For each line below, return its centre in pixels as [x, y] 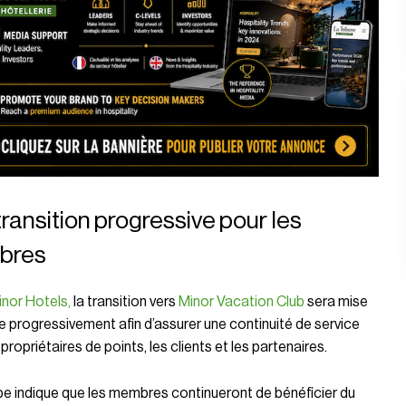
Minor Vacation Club [240, 301]
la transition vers [123, 301]
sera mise [336, 301]
